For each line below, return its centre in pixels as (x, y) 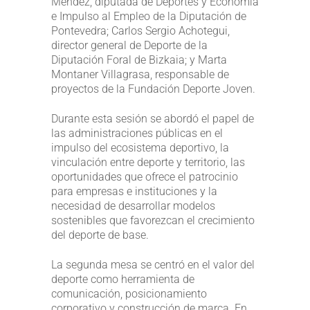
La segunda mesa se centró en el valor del (153, 264)
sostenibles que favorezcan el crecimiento (153, 220)
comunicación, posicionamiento (129, 293)
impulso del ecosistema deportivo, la (140, 147)
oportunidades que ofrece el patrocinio (145, 176)
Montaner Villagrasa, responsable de (140, 74)
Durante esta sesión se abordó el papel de (153, 118)
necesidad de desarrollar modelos (133, 206)
